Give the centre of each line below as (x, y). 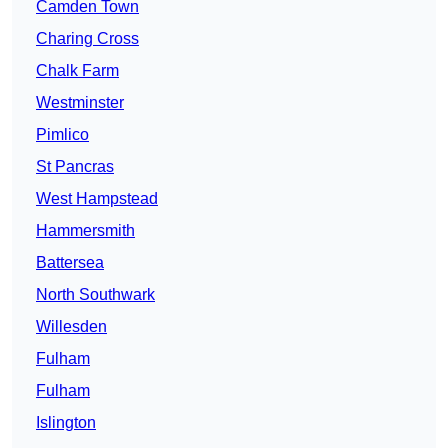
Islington (66, 423)
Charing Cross (87, 39)
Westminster (80, 103)
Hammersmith (85, 231)
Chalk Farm (77, 71)
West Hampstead (97, 199)
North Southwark (95, 295)
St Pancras (75, 167)
